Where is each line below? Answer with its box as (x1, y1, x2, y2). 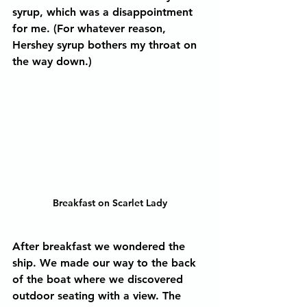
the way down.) (12, 55, 95, 68)
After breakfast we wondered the (12, 240, 188, 253)
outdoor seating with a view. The (12, 289, 184, 302)
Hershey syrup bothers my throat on (12, 38, 200, 51)
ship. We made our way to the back (12, 256, 199, 269)
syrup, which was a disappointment (12, 5, 196, 19)
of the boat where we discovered (12, 273, 186, 286)
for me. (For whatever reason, (12, 22, 169, 35)
